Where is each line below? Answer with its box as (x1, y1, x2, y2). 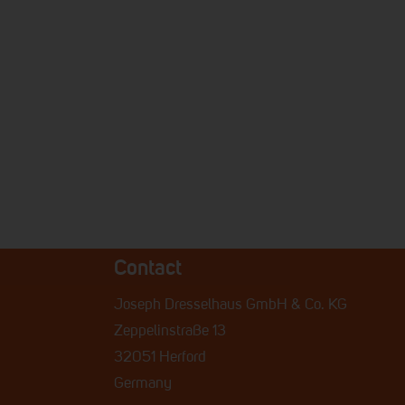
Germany (113, 376, 172, 391)
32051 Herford (113, 350, 206, 365)
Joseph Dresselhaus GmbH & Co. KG (113, 297, 347, 313)
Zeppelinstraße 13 (113, 324, 226, 339)
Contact (113, 254, 182, 280)
